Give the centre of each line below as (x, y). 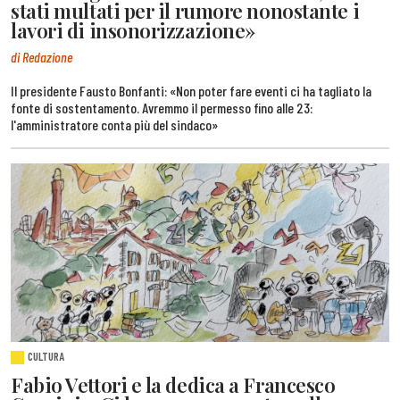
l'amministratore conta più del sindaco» (114, 124)
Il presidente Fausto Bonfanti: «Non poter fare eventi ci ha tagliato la (191, 90)
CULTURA (46, 357)
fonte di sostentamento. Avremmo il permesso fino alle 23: (162, 107)
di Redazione (42, 56)
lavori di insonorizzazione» (133, 31)
